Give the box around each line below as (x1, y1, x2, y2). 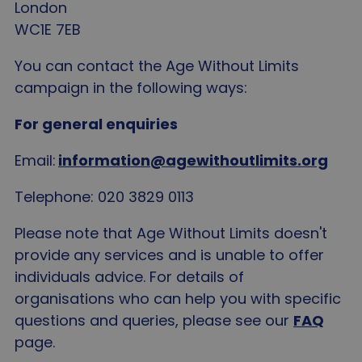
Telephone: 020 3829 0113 (15, 187, 194, 207)
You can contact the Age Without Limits (15, 56, 299, 76)
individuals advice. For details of (15, 267, 244, 287)
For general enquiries (15, 114, 181, 134)
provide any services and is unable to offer (15, 245, 324, 265)
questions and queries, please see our (15, 310, 293, 330)
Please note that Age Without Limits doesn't (15, 223, 327, 243)
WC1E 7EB (15, 19, 85, 40)
